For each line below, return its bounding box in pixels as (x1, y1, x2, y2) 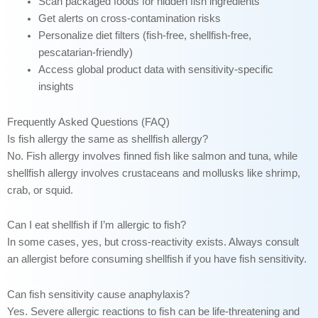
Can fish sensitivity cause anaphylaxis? (7, 288, 190, 300)
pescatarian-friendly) (38, 47, 133, 59)
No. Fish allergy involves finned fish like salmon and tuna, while (7, 150, 297, 162)
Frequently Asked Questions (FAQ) (7, 116, 170, 128)
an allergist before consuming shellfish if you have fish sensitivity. (7, 253, 307, 265)
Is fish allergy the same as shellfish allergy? (7, 133, 208, 145)
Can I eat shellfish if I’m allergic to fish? (7, 219, 186, 231)
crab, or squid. (7, 184, 73, 196)
